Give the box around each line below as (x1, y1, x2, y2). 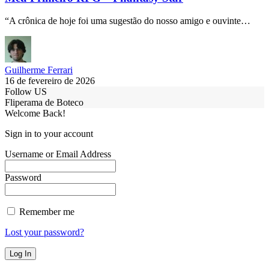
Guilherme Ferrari (5, 65, 73, 76)
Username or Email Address (5, 149, 111, 160)
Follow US (5, 86, 47, 97)
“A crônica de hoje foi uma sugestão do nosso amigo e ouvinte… (5, 16, 250, 26)
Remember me (17, 207, 74, 217)
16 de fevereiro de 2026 (5, 76, 95, 86)
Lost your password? (5, 227, 84, 238)
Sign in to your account (5, 128, 93, 139)
